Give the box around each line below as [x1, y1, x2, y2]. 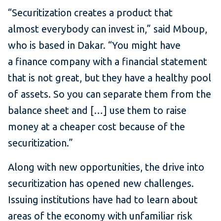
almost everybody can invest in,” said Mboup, [8, 23, 207, 35]
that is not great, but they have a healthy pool [8, 72, 211, 84]
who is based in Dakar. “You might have [8, 39, 181, 51]
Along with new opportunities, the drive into [8, 161, 204, 173]
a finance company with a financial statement [8, 56, 207, 68]
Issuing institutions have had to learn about [8, 194, 198, 206]
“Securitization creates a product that [8, 7, 173, 19]
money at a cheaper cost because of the [8, 121, 185, 133]
